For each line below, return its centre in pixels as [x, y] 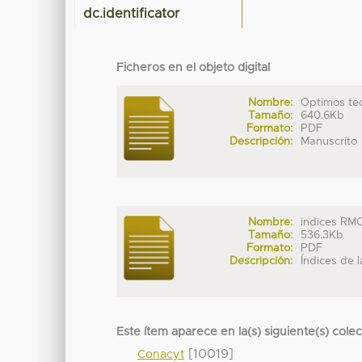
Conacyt [161, 354]
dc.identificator [132, 14]
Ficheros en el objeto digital [194, 68]
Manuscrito [329, 141]
